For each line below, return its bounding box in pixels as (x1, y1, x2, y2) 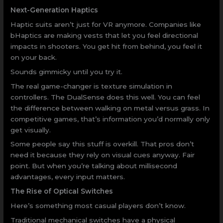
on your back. (10, 53, 57, 61)
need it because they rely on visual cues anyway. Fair (10, 151, 195, 159)
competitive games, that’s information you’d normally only (10, 114, 211, 123)
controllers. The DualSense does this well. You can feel (10, 93, 201, 101)
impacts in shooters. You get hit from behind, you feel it (10, 42, 203, 50)
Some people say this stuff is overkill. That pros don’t (10, 140, 195, 148)
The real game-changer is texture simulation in (10, 82, 173, 90)
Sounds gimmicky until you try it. (10, 67, 123, 76)
